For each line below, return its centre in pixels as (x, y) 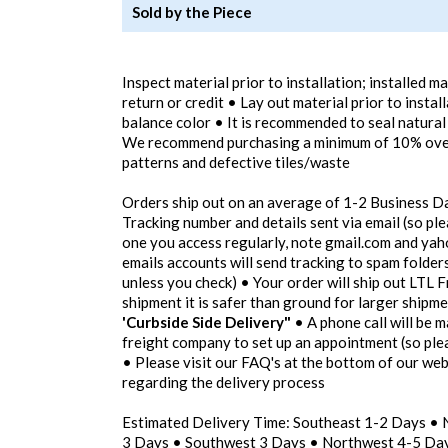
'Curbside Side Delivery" (206, 322)
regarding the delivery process (223, 382)
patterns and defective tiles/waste (236, 162)
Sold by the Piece (192, 12)
